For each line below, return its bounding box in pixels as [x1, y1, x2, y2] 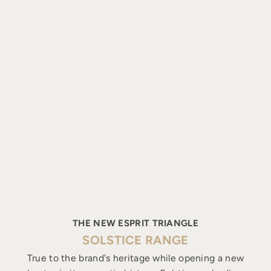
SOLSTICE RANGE [82, 232, 189, 247]
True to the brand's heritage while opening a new [27, 252, 244, 264]
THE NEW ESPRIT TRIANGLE [73, 217, 198, 229]
